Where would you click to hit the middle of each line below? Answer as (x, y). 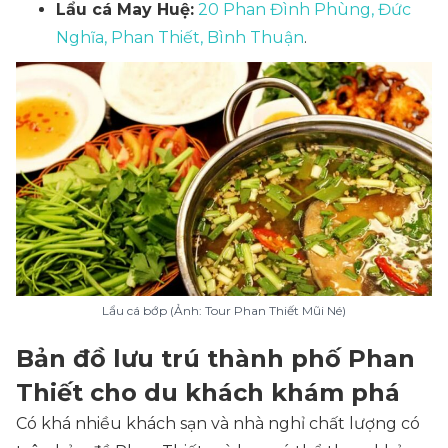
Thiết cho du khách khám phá (208, 392)
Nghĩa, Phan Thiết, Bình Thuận (180, 37)
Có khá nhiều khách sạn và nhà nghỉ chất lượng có (218, 423)
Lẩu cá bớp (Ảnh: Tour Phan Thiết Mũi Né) (224, 310)
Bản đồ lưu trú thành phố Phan (215, 358)
